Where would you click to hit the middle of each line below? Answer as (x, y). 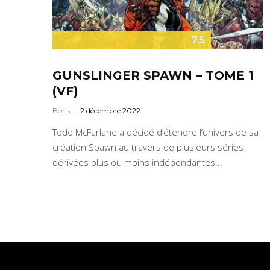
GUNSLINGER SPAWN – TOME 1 (153, 75)
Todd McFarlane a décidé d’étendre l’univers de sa (155, 132)
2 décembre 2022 (110, 110)
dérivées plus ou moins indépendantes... (137, 162)
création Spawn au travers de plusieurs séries (148, 147)
